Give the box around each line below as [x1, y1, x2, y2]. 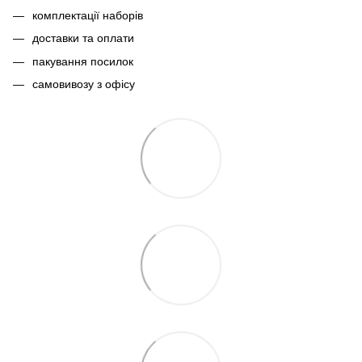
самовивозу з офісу [32, 78, 135, 91]
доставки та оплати [32, 32, 134, 45]
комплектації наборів [32, 8, 143, 22]
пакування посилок [32, 54, 133, 68]
